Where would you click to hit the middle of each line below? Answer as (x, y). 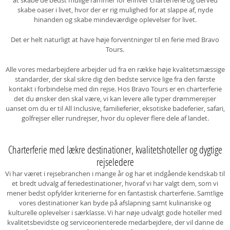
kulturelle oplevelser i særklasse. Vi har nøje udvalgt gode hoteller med (115, 213)
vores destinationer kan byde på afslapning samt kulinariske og (115, 203)
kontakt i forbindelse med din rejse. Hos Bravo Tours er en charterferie (115, 89)
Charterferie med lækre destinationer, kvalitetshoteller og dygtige (115, 149)
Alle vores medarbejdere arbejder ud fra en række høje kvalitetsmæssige (115, 69)
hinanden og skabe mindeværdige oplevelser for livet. (115, 20)
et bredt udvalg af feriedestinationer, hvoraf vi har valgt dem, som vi (115, 183)
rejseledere (115, 162)
